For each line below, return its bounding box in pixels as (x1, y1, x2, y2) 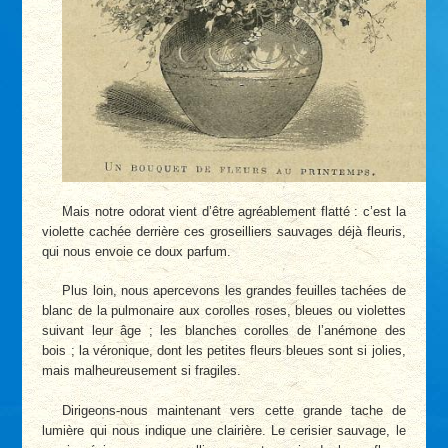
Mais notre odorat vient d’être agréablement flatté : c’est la (62, 203, 406, 219)
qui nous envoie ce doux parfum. (42, 243, 232, 259)
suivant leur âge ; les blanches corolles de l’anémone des (42, 323, 406, 339)
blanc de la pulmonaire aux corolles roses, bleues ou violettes (42, 303, 406, 319)
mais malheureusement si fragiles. (42, 363, 242, 379)
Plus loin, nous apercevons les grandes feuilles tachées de (62, 283, 406, 299)
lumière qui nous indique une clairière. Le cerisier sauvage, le (42, 422, 406, 438)
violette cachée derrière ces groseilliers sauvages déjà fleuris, (42, 223, 406, 239)
